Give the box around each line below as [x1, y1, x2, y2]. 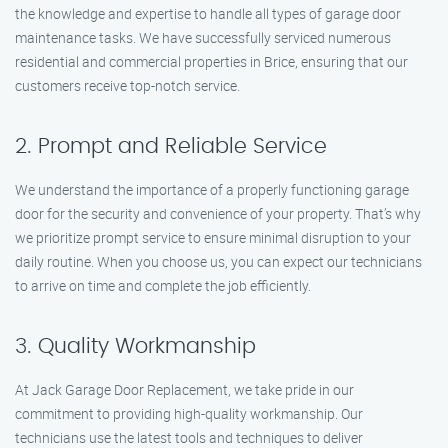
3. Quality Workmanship [15, 336, 256, 357]
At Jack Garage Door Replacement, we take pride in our [15, 380, 354, 399]
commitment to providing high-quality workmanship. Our [15, 404, 363, 423]
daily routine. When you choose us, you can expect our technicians [15, 252, 422, 271]
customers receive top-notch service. [15, 76, 240, 95]
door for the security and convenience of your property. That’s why [15, 204, 421, 223]
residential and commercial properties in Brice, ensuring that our [15, 52, 408, 71]
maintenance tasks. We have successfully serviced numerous [15, 28, 391, 47]
